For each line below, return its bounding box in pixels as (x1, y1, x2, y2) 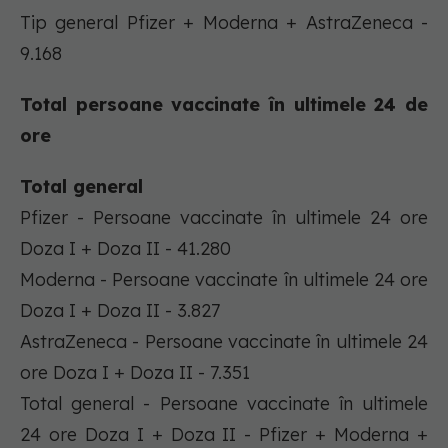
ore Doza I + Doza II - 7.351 (20, 361, 250, 385)
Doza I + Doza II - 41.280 (20, 237, 231, 261)
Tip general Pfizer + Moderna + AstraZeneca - (20, 11, 428, 35)
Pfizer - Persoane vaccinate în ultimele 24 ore (20, 206, 428, 230)
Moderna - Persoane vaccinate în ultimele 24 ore (20, 268, 428, 292)
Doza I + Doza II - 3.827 (20, 299, 220, 323)
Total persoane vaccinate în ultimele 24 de (20, 93, 428, 117)
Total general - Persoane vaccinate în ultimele (20, 392, 428, 416)
